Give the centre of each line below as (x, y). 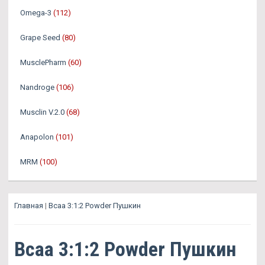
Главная (29, 206)
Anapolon (37, 137)
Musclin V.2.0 (42, 112)
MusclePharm (43, 62)
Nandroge (37, 87)
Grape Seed (40, 38)
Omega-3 (36, 13)
